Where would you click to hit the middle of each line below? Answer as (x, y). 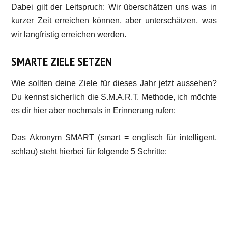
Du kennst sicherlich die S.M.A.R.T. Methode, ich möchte (114, 97)
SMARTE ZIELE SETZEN (62, 61)
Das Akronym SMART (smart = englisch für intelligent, (114, 138)
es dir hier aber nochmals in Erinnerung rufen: (94, 111)
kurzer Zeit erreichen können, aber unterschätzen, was (114, 21)
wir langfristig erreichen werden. (69, 34)
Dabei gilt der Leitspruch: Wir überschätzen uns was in (114, 7)
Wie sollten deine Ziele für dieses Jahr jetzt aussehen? (114, 83)
